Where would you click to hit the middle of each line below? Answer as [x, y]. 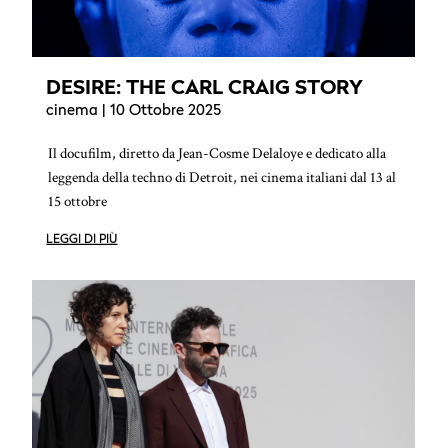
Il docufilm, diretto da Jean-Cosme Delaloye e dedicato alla [217, 154]
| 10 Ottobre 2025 [160, 112]
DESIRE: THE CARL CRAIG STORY [205, 87]
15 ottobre [78, 202]
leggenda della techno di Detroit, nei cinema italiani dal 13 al [222, 178]
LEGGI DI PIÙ [82, 239]
